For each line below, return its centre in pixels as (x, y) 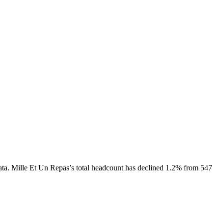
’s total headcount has (103, 167)
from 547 (197, 167)
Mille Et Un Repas (40, 167)
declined (151, 167)
